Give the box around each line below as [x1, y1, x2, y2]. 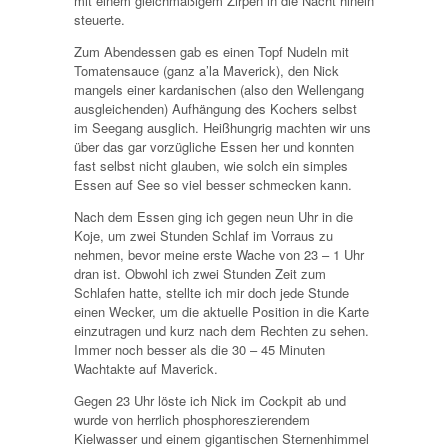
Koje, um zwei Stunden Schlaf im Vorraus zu [74, 225, 333, 245]
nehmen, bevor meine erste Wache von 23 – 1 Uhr [74, 244, 364, 264]
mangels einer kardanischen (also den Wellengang [74, 79, 364, 99]
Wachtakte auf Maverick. [74, 358, 218, 378]
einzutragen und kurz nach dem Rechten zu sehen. [74, 320, 369, 340]
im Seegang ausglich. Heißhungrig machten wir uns [74, 117, 371, 137]
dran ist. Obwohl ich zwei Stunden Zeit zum [74, 263, 326, 283]
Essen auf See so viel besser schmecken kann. [74, 174, 352, 194]
